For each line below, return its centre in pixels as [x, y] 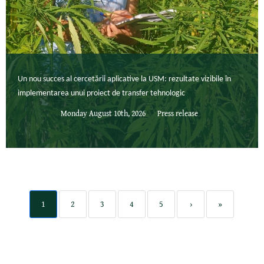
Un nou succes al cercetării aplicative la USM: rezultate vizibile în [124, 80]
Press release [177, 113]
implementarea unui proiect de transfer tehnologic [101, 94]
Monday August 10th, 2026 [103, 113]
